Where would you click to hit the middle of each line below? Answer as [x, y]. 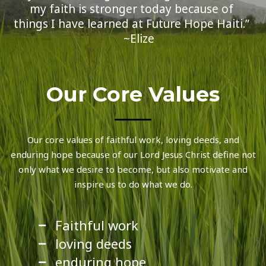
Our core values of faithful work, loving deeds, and [133, 140]
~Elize [133, 38]
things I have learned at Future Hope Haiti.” [133, 23]
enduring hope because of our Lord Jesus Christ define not [133, 155]
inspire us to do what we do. [133, 184]
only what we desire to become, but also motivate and [133, 170]
